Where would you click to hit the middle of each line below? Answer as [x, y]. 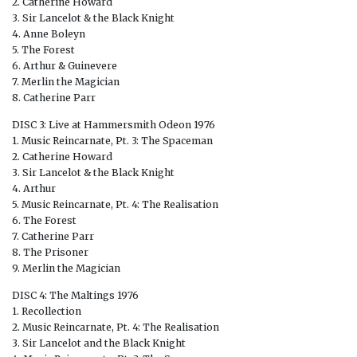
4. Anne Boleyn [49, 34]
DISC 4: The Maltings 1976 [75, 296]
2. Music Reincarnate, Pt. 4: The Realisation [116, 328]
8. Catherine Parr [54, 98]
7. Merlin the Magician [66, 82]
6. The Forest [44, 221]
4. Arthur [34, 189]
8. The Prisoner [50, 253]
